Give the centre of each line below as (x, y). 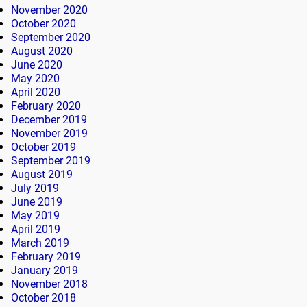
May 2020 (35, 78)
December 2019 (49, 119)
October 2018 (44, 297)
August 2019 (42, 174)
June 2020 (37, 64)
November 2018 (49, 284)
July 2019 (35, 188)
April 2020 (36, 92)
